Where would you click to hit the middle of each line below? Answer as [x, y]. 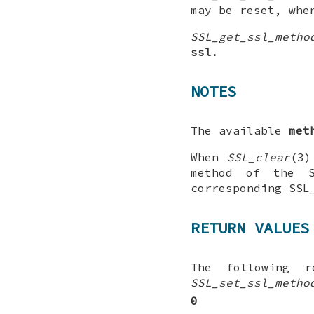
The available [240, 131]
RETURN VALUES [250, 227]
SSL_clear [259, 157]
